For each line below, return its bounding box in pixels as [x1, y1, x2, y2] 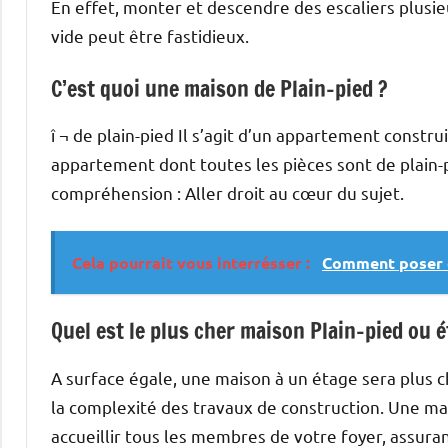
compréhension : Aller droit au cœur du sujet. [51, 182, 404, 204]
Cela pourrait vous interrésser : [72, 252, 314, 274]
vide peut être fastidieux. [51, 24, 249, 46]
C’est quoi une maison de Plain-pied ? [51, 72, 388, 104]
